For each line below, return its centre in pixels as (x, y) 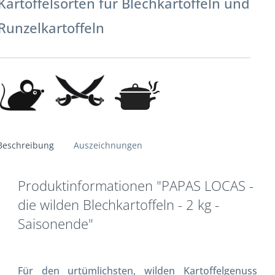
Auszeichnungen (108, 145)
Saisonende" (56, 223)
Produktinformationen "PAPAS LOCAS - (136, 185)
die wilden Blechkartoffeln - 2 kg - (119, 204)
